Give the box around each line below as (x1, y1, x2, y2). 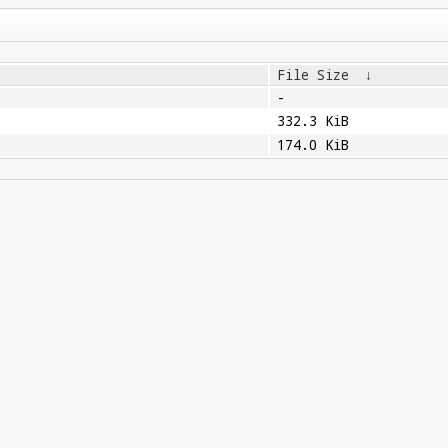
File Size (276, 66, 349, 84)
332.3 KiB (276, 112, 349, 130)
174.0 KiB (276, 136, 349, 154)
